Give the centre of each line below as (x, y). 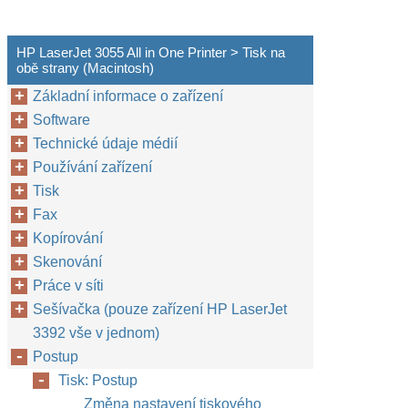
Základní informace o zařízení (128, 96)
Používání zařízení (92, 167)
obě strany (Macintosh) (85, 68)
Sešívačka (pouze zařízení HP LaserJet (160, 309)
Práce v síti (68, 286)
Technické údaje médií (105, 143)
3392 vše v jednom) (96, 333)
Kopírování (68, 238)
